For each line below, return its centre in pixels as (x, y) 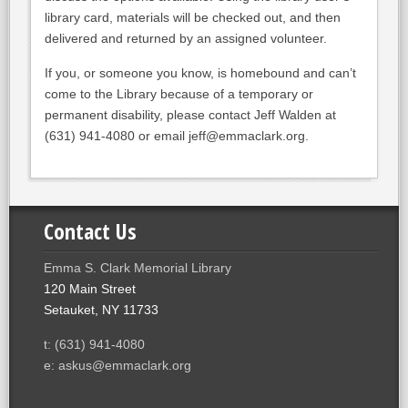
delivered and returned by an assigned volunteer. (185, 38)
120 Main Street (89, 289)
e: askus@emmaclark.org (117, 365)
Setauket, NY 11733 (101, 310)
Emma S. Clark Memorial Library (137, 268)
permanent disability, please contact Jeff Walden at (190, 115)
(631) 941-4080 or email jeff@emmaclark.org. (176, 136)
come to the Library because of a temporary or (178, 94)
